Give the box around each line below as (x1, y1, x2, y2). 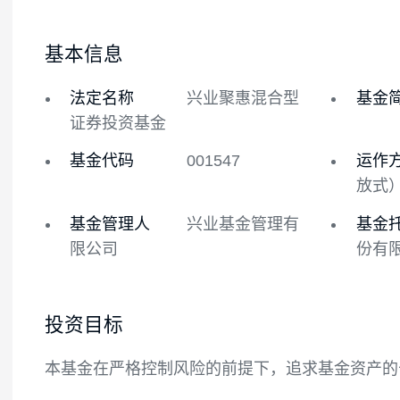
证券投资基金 (77, 215, 185, 236)
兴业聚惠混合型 (207, 187, 333, 208)
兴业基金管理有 (207, 327, 333, 348)
